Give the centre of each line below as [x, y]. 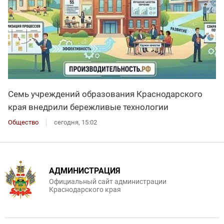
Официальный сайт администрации [108, 181]
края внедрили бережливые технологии [88, 107]
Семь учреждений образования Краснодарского [105, 94]
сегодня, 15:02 [75, 122]
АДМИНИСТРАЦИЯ [85, 170]
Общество [23, 122]
